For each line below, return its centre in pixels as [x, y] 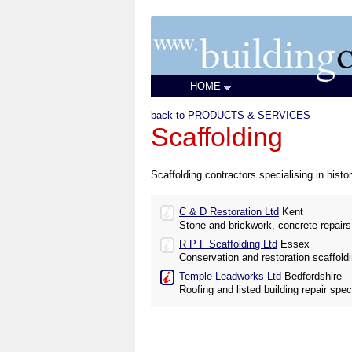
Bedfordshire [312, 276]
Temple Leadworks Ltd [230, 276]
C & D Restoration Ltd [229, 212]
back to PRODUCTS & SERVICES [231, 115]
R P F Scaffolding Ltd [228, 244]
